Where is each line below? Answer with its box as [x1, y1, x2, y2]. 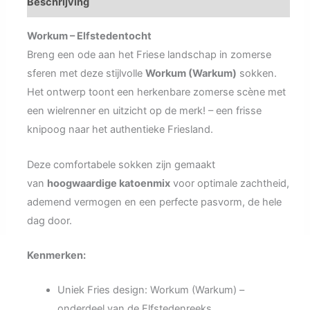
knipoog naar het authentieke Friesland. [26, 123, 213, 136]
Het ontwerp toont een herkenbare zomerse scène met [26, 86, 286, 99]
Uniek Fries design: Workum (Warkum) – [57, 284, 244, 297]
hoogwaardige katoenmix [46, 176, 170, 190]
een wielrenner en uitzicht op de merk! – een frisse [26, 104, 262, 118]
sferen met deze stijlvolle [26, 67, 145, 80]
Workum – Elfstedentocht [26, 30, 152, 43]
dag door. [26, 214, 72, 227]
